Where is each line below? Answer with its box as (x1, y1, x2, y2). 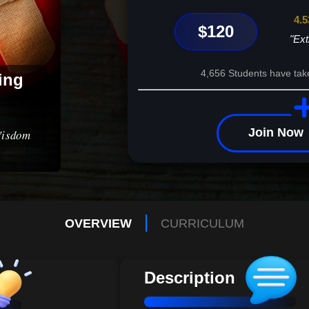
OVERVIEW (65, 216, 132, 230)
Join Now (248, 125, 303, 139)
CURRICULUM (161, 216, 244, 230)
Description (144, 268, 236, 288)
